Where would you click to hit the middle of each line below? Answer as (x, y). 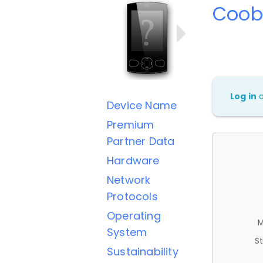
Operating (134, 216)
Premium (131, 125)
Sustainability (143, 252)
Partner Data (141, 141)
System (127, 232)
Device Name (142, 105)
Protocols (132, 196)
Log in (244, 96)
